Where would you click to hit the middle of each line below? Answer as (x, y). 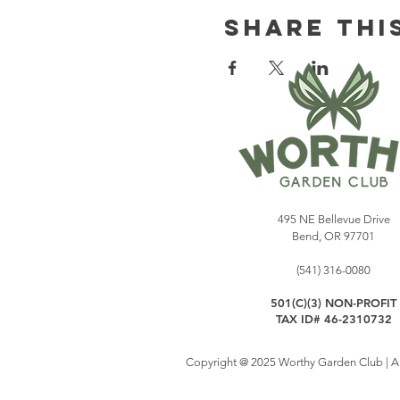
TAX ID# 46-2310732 (333, 318)
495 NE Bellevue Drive (333, 219)
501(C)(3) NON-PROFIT (333, 302)
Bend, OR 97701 (333, 236)
